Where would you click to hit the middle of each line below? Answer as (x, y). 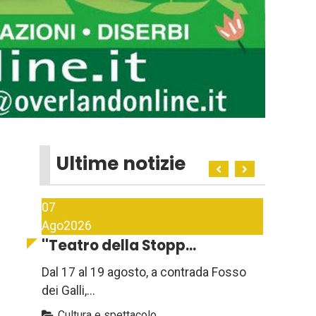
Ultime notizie (121, 164)
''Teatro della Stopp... (119, 246)
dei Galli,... (68, 291)
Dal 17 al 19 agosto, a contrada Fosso (144, 273)
